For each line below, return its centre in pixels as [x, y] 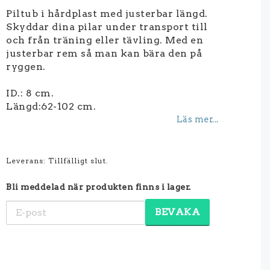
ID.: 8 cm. [30, 93]
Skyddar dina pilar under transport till [107, 27]
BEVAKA [178, 212]
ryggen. [26, 67]
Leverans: [27, 161]
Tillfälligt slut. [79, 161]
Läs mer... [197, 119]
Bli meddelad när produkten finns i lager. [99, 187]
